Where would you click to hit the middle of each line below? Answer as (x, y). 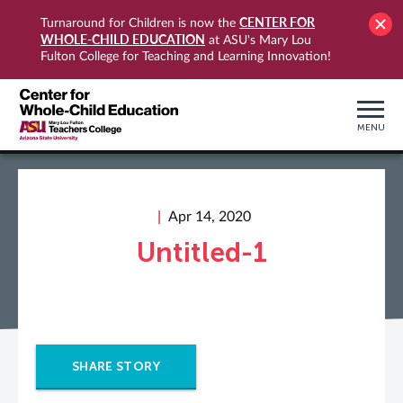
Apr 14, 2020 (209, 217)
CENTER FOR (277, 22)
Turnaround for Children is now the (140, 23)
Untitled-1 (201, 253)
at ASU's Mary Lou (258, 40)
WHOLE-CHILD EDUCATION (123, 39)
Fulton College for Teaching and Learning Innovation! (186, 57)
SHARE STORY (116, 367)
